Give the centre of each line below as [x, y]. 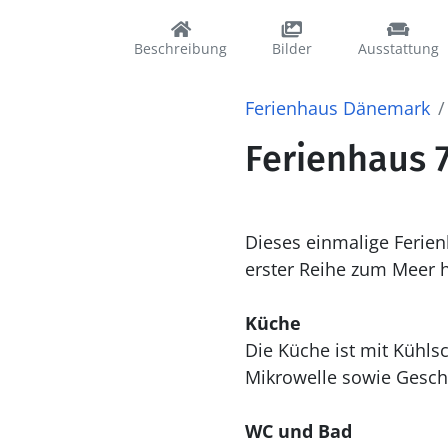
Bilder [292, 48]
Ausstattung [398, 48]
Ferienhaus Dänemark [337, 108]
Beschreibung [180, 48]
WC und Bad [298, 431]
